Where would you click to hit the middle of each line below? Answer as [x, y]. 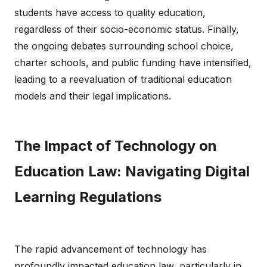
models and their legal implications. [93, 96]
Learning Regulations [88, 197]
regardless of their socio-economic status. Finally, [127, 29]
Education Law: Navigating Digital [132, 171]
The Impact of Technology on [116, 146]
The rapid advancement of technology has [111, 249]
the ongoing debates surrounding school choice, [124, 46]
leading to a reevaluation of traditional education [123, 79]
